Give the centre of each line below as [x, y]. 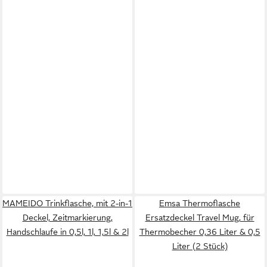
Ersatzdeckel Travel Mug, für [200, 217]
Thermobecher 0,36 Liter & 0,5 [200, 232]
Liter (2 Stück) [200, 246]
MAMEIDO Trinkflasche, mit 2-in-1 [67, 203]
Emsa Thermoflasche [200, 203]
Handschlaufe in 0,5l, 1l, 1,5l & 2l [67, 232]
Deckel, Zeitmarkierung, [67, 217]
